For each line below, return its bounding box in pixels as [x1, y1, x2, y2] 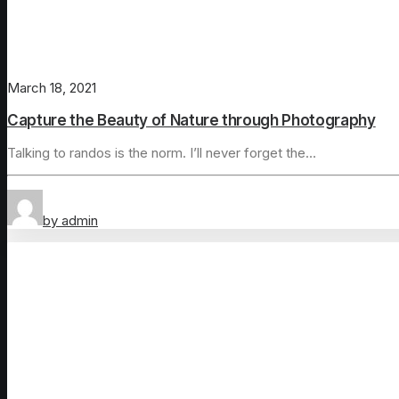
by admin [43, 212, 98, 230]
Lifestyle [34, 242, 92, 260]
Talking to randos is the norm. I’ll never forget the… [7, 144, 316, 162]
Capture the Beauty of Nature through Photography [7, 111, 376, 130]
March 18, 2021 [7, 79, 96, 97]
